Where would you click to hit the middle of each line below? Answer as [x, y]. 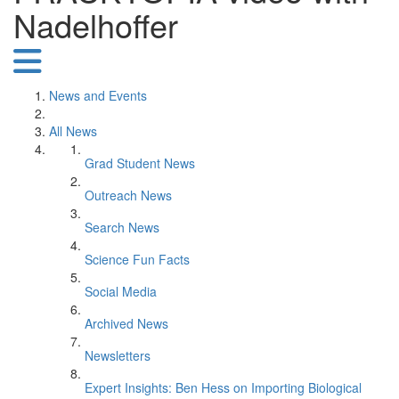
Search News [122, 227]
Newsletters [118, 355]
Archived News [126, 323]
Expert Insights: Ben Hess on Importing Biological [223, 387]
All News [73, 131]
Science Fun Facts [137, 259]
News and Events [98, 95]
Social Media [121, 291]
